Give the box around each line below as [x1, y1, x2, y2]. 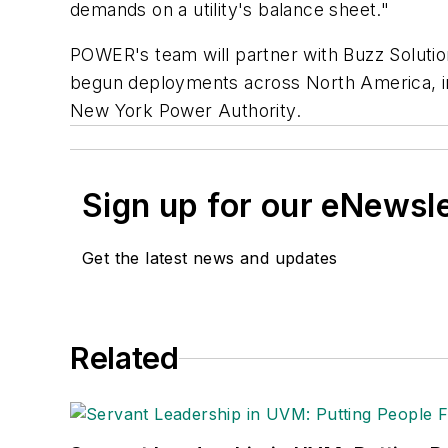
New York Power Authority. [70, 100, 301, 122]
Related [70, 340, 179, 377]
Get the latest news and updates [82, 248, 338, 269]
